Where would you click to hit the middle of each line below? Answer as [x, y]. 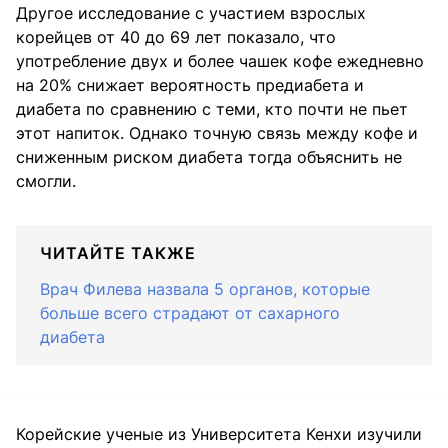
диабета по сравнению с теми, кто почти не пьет [212, 109]
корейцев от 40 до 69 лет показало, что [176, 37]
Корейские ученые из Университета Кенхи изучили [219, 434]
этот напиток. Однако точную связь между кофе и [217, 133]
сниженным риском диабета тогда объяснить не [209, 157]
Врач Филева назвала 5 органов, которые [205, 289]
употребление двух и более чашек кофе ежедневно [220, 61]
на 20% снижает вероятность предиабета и [190, 85]
